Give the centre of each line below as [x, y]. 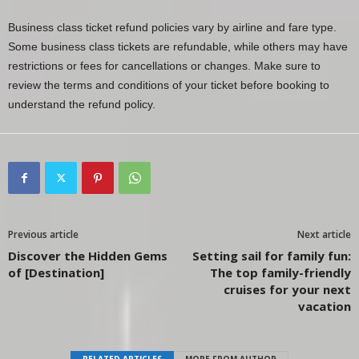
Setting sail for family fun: [272, 255]
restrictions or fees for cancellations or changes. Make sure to [164, 65]
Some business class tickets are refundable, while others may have [178, 46]
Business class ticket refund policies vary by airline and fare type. [172, 27]
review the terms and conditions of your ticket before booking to [169, 85]
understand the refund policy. [82, 104]
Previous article [43, 234]
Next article [324, 234]
